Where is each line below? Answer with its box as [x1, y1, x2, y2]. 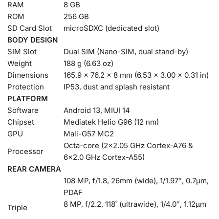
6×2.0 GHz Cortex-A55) [64, 152, 145, 162]
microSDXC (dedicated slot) [64, 23, 159, 33]
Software [7, 105, 39, 115]
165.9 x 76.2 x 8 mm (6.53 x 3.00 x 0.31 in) [64, 70, 209, 80]
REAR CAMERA [7, 164, 61, 174]
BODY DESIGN [7, 35, 58, 44]
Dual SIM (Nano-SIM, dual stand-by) [64, 46, 188, 56]
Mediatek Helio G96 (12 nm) [64, 117, 159, 127]
